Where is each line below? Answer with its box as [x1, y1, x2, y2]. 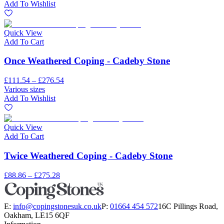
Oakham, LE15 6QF [4, 210, 69, 219]
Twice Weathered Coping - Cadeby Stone [4, 150, 172, 161]
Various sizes [4, 85, 45, 94]
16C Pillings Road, [158, 201, 218, 210]
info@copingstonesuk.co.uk [13, 201, 101, 210]
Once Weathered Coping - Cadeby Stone [4, 55, 170, 66]
